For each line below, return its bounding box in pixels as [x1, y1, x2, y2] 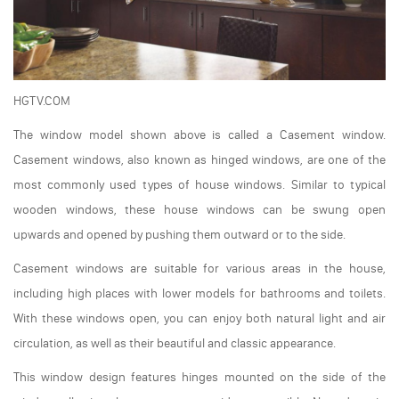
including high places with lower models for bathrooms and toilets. [13, 285, 386, 301]
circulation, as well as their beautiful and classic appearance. [13, 335, 336, 351]
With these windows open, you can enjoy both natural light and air [13, 310, 386, 326]
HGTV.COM [13, 93, 70, 109]
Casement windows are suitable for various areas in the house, [13, 260, 386, 276]
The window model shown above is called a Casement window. [13, 126, 386, 142]
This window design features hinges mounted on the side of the [13, 369, 386, 385]
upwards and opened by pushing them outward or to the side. [13, 226, 346, 242]
